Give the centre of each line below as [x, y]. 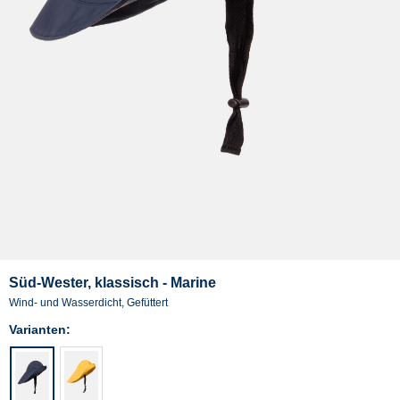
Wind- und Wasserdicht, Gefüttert [88, 302]
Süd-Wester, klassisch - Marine [112, 282]
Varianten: [40, 329]
